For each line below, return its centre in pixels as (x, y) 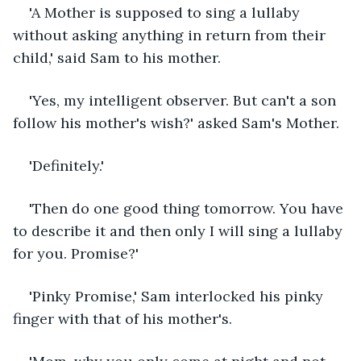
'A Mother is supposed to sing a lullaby (166, 12)
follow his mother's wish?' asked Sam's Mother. (176, 122)
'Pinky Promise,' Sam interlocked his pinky (178, 296)
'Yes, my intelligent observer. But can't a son (185, 100)
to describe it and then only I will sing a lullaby (180, 230)
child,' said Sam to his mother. (121, 57)
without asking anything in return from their (171, 35)
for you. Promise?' (76, 253)
